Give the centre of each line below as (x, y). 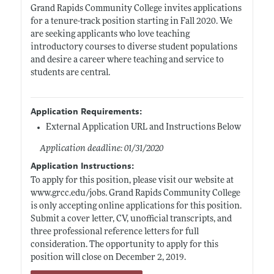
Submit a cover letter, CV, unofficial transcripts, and (131, 219)
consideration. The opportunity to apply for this (124, 245)
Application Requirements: (86, 111)
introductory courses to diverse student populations (134, 47)
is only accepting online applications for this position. (136, 206)
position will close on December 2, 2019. (108, 257)
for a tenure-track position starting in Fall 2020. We (131, 21)
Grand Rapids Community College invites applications (136, 9)
